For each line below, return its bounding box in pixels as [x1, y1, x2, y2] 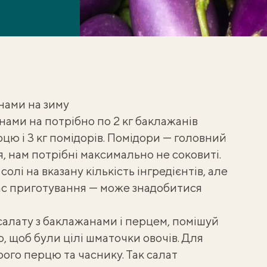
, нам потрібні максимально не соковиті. [3, 147, 221, 161]
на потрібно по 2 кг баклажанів [26, 114, 198, 128]
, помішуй [167, 214, 219, 228]
